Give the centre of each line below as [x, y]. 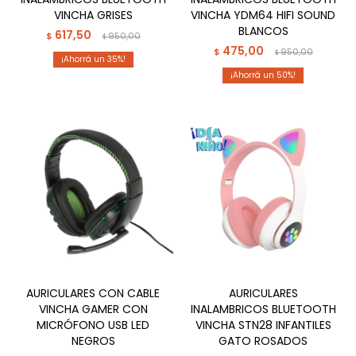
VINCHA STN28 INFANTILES [263, 325]
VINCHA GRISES [93, 15]
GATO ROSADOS [263, 341]
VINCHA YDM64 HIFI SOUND [263, 15]
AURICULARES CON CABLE [93, 293]
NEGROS [93, 341]
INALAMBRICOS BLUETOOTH [263, 309]
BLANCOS [263, 31]
